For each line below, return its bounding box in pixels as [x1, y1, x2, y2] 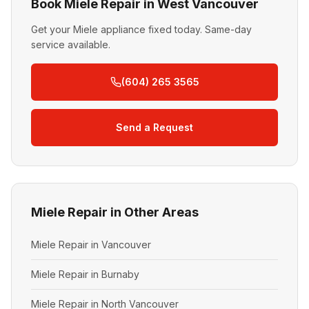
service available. [31, 39, 110, 50]
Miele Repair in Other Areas [31, 205, 199, 219]
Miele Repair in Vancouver [31, 239, 151, 250]
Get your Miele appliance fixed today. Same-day [31, 23, 252, 35]
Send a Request [116, 121, 193, 133]
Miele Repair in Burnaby [31, 268, 139, 280]
